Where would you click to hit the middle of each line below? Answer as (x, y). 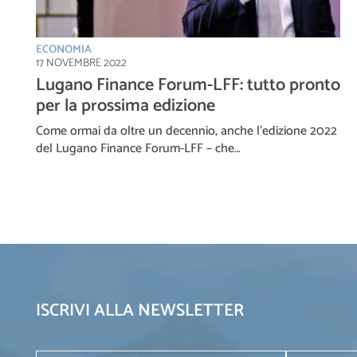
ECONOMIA (64, 49)
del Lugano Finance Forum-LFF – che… (138, 148)
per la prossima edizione (126, 106)
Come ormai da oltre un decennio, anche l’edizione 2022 (186, 131)
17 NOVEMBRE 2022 (81, 63)
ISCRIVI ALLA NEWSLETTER (140, 310)
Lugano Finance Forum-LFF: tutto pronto (188, 85)
